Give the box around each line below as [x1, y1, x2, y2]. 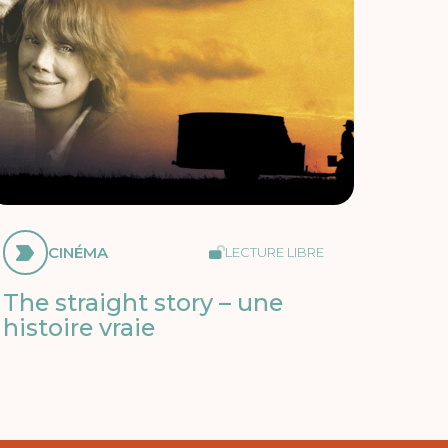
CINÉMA [47, 243, 108, 263]
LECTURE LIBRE [224, 244, 324, 261]
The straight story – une [2, 288, 283, 318]
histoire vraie [2, 313, 155, 343]
